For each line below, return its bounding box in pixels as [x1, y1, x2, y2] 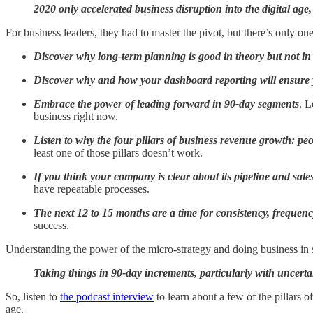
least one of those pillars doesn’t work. [34, 146, 203, 159]
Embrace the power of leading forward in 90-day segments [34, 97, 299, 110]
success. [34, 219, 69, 231]
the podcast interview [60, 290, 154, 303]
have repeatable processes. [34, 182, 150, 195]
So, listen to [6, 290, 60, 303]
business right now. [34, 110, 118, 122]
